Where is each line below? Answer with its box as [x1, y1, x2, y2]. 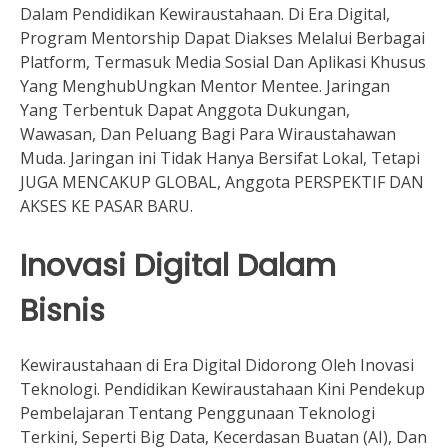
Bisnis [20, 288, 105, 332]
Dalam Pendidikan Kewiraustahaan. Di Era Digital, [20, 2, 390, 25]
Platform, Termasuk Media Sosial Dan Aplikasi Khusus [20, 50, 426, 73]
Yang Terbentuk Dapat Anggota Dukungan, [20, 98, 350, 121]
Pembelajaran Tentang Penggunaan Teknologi [20, 402, 375, 425]
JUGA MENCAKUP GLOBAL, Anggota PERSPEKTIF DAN [20, 170, 424, 193]
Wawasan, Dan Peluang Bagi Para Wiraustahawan [20, 122, 396, 145]
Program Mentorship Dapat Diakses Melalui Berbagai [20, 26, 425, 49]
